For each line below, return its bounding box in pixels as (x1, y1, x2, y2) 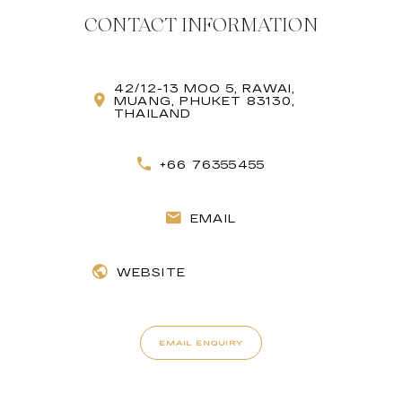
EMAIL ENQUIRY (159, 338, 243, 348)
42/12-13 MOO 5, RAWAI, (114, 82, 296, 95)
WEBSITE (116, 266, 186, 279)
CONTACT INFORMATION (84, 11, 318, 40)
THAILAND (114, 107, 192, 120)
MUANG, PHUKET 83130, (114, 94, 295, 108)
